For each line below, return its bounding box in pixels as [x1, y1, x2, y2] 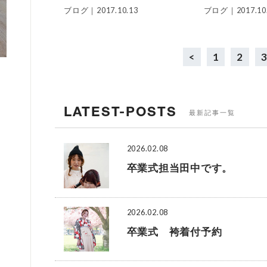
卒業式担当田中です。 [126, 163, 233, 175]
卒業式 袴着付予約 [126, 226, 222, 238]
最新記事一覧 [189, 108, 235, 117]
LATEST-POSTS [64, 103, 177, 119]
